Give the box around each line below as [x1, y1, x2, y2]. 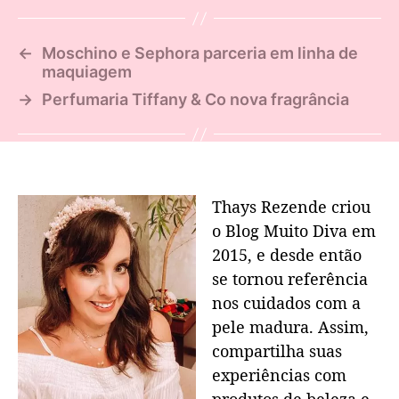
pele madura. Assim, [212, 316, 369, 338]
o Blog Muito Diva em [212, 220, 376, 242]
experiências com [212, 364, 346, 387]
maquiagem [42, 62, 132, 82]
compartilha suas [212, 340, 342, 362]
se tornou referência [212, 268, 368, 290]
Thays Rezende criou [212, 196, 370, 218]
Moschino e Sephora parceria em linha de [42, 44, 358, 63]
